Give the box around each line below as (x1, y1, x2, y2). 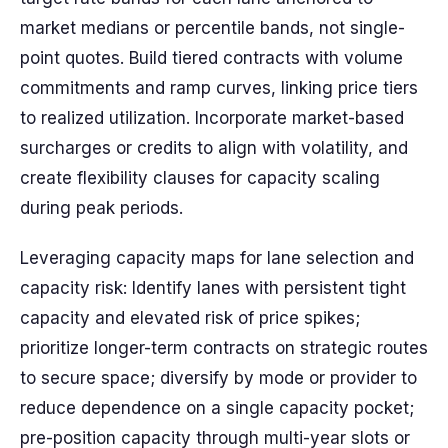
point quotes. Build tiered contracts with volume (20, 48, 403, 68)
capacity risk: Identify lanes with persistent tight (20, 278, 406, 298)
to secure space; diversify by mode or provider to (20, 368, 417, 388)
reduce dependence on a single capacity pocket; (20, 398, 414, 418)
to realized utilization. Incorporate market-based (20, 108, 404, 128)
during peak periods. (20, 198, 183, 218)
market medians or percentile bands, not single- (20, 18, 405, 38)
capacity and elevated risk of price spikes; (20, 308, 360, 328)
